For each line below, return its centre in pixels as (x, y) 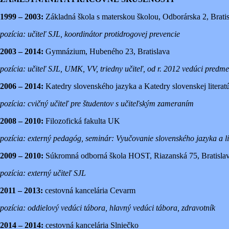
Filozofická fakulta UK (82, 121)
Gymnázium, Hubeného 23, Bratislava (107, 51)
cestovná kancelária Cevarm (89, 190)
